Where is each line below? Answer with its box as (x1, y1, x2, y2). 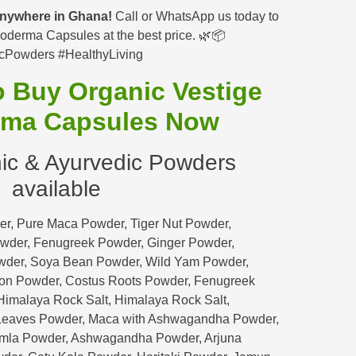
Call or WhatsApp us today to (112, 10, 279, 24)
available (12, 176, 101, 201)
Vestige (172, 76, 262, 106)
